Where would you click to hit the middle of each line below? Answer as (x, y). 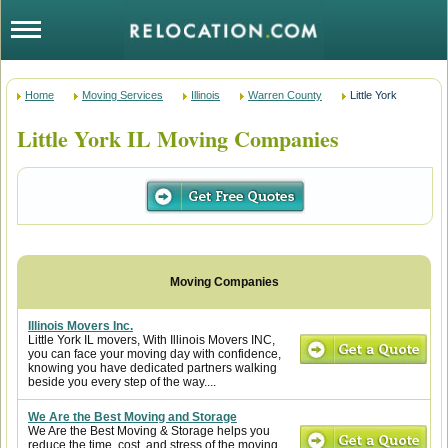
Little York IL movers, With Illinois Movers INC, (151, 340)
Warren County (285, 95)
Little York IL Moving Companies (178, 138)
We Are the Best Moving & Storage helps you (149, 431)
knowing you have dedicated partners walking (152, 368)
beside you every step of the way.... (122, 382)
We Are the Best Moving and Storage (132, 417)
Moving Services (122, 95)
